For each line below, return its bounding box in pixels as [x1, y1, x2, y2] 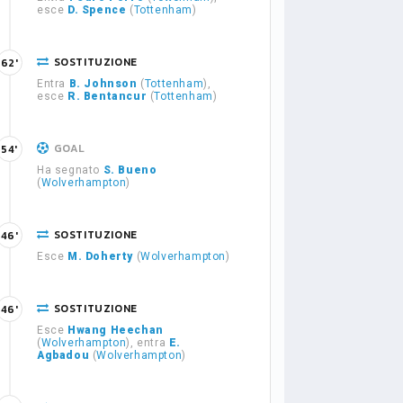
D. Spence [67, 4, 127, 16]
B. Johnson [68, 77, 138, 90]
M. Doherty [67, 250, 133, 263]
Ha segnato [37, 164, 103, 176]
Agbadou [37, 349, 90, 362]
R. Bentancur [67, 90, 148, 103]
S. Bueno [103, 164, 157, 176]
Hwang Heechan [67, 324, 164, 336]
